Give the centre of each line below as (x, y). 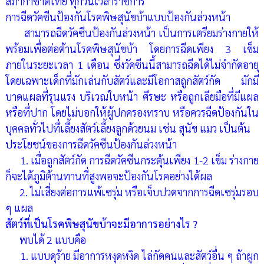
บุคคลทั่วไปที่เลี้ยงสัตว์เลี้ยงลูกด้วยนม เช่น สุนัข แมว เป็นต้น (128, 128)
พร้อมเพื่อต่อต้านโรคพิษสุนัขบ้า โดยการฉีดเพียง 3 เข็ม (132, 49)
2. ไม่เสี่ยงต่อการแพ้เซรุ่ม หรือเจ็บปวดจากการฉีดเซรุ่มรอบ (132, 192)
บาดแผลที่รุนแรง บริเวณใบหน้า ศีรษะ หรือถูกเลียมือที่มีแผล (132, 97)
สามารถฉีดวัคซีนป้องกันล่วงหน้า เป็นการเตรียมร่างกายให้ (132, 33)
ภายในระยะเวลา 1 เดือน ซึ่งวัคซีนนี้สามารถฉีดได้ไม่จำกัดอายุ (132, 65)
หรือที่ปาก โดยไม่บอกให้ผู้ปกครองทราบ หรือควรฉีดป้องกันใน (132, 113)
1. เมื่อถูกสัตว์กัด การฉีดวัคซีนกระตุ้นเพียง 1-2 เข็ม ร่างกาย (132, 160)
